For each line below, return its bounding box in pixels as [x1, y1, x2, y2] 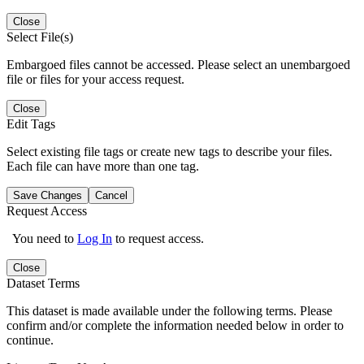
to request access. [112, 231, 204, 245]
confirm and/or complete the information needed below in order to [6, 318, 344, 332]
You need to [12, 231, 77, 245]
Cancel [95, 188, 128, 201]
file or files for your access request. [6, 71, 184, 86]
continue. [6, 332, 54, 347]
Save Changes [13, 188, 82, 201]
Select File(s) [6, 29, 73, 44]
